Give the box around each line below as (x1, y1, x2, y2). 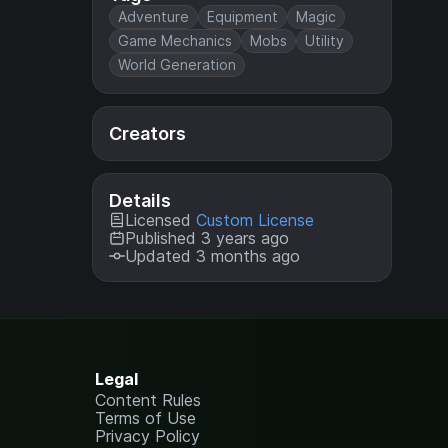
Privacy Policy (95, 426, 201, 446)
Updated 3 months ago (125, 246, 300, 266)
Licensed (125, 210, 196, 230)
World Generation (118, 56, 236, 73)
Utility (305, 32, 344, 49)
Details (109, 190, 171, 211)
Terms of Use (95, 408, 197, 428)
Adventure (118, 8, 189, 25)
